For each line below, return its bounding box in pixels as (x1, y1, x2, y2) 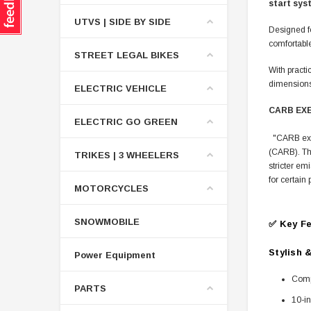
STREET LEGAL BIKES (74, 49, 179, 60)
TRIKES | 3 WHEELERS (74, 149, 179, 160)
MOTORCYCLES (74, 183, 149, 194)
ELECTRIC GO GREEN (74, 116, 178, 127)
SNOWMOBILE (74, 216, 140, 227)
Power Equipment (74, 249, 155, 260)
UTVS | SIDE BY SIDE (74, 16, 171, 27)
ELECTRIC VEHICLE (74, 83, 167, 94)
